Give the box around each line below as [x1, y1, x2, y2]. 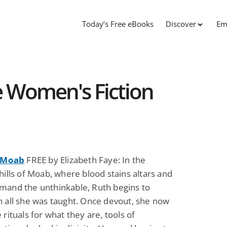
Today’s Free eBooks [82, 19, 154, 29]
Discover [166, 19, 196, 29]
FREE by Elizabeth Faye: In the [24, 154, 146, 166]
